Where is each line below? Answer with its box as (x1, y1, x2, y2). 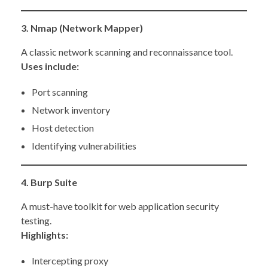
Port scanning (31, 86, 88, 98)
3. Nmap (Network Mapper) (21, 22, 143, 34)
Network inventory (31, 104, 110, 116)
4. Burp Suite (21, 176, 77, 188)
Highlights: (21, 229, 68, 241)
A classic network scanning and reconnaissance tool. (21, 46, 233, 58)
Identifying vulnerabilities (31, 140, 136, 152)
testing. (21, 215, 51, 227)
